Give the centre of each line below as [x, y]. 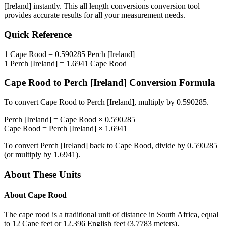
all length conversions [114, 6]
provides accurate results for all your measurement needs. [95, 15]
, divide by [169, 146]
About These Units [42, 174]
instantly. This [55, 6]
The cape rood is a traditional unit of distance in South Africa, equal [111, 215]
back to [101, 146]
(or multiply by [29, 155]
